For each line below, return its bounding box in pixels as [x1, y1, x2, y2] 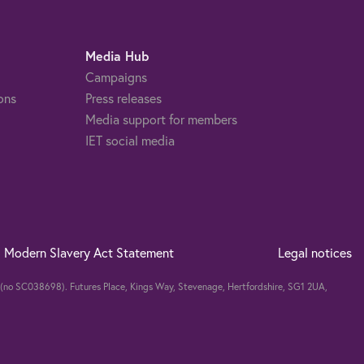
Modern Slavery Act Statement [4, 243, 175, 261]
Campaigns [84, 67, 147, 85]
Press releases [84, 89, 162, 106]
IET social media [84, 131, 175, 149]
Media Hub [84, 46, 149, 64]
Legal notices [277, 243, 352, 261]
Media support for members [84, 110, 237, 128]
